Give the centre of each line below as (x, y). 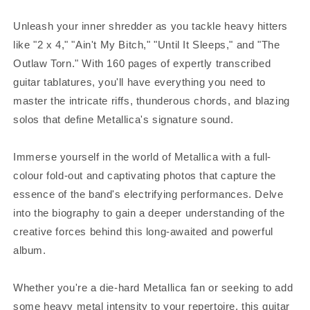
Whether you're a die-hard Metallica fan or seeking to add (153, 287)
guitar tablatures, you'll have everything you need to (139, 82)
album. (30, 250)
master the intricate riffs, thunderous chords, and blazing (152, 100)
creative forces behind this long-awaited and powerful (143, 231)
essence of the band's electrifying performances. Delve (148, 194)
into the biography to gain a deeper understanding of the (149, 212)
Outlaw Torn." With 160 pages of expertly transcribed (142, 63)
